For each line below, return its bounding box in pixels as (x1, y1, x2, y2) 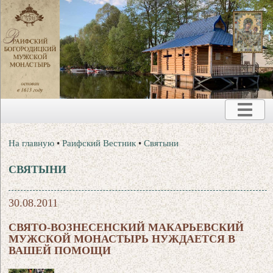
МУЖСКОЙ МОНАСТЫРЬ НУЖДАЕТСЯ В (9, 232, 236, 245)
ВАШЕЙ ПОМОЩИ (9, 244, 112, 257)
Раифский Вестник (62, 138, 136, 148)
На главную (9, 138, 55, 148)
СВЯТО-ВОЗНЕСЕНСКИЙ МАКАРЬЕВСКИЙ (9, 221, 244, 233)
